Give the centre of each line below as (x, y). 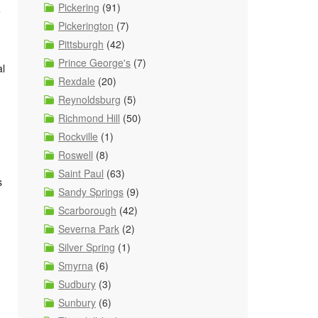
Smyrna (76, 265)
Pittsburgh (81, 44)
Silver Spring (87, 247)
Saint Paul (81, 173)
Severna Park (89, 229)
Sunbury (77, 302)
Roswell (76, 155)
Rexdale (77, 81)
